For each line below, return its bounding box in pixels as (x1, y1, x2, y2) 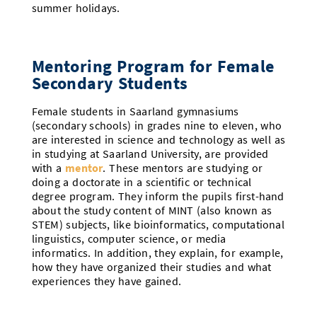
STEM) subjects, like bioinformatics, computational (31, 218, 284, 231)
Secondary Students (31, 72, 188, 94)
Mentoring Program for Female (31, 55, 275, 77)
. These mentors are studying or (103, 161, 263, 175)
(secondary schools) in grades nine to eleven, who (31, 119, 282, 132)
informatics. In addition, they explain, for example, (31, 246, 284, 260)
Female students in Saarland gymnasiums (31, 105, 239, 118)
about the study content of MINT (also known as (31, 204, 272, 217)
